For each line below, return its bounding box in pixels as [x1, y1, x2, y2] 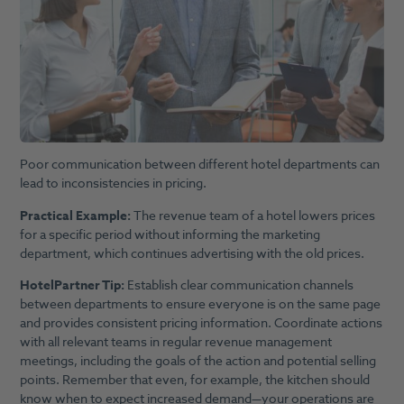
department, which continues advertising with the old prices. [19, 243, 364, 263]
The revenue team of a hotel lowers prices [133, 206, 375, 225]
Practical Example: [19, 206, 133, 225]
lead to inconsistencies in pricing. [19, 174, 207, 194]
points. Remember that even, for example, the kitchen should [19, 371, 370, 390]
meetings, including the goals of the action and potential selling [19, 352, 376, 372]
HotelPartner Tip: [19, 276, 124, 296]
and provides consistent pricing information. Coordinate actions [19, 314, 382, 334]
